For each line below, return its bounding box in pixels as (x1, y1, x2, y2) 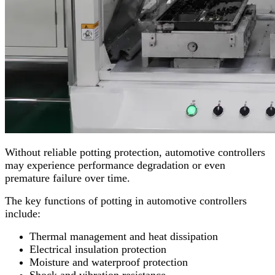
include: (5, 207, 41, 220)
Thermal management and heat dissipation (29, 230, 218, 243)
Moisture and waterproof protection (29, 256, 188, 269)
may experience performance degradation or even (5, 159, 225, 172)
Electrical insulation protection (29, 243, 166, 256)
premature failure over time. (5, 172, 130, 185)
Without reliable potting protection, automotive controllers (5, 146, 265, 159)
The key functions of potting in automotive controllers (5, 195, 247, 207)
